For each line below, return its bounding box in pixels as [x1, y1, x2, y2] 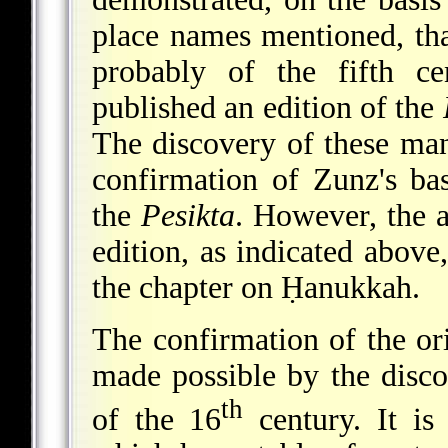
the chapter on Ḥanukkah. [92, 269, 420, 305]
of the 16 [92, 401, 222, 437]
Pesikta [141, 197, 235, 233]
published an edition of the [92, 89, 443, 125]
